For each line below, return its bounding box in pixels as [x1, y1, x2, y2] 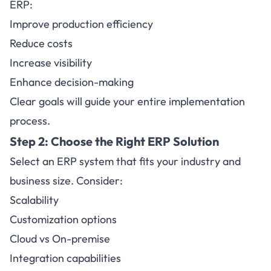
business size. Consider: [10, 174, 123, 188]
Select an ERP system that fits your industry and [10, 154, 241, 168]
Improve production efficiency [10, 17, 153, 31]
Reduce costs [10, 36, 73, 50]
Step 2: [10, 134, 51, 149]
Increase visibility [10, 56, 92, 70]
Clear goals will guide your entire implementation [10, 94, 245, 108]
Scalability [10, 193, 59, 207]
